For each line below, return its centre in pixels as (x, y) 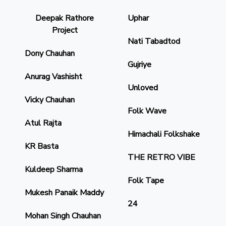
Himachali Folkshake (164, 134)
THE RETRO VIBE (161, 157)
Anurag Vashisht (53, 76)
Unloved (143, 88)
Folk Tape (146, 180)
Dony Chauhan (50, 53)
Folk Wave (147, 111)
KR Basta (42, 146)
